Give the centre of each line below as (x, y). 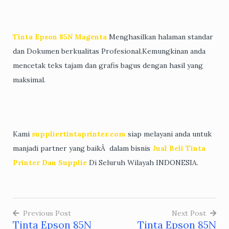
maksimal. (29, 79)
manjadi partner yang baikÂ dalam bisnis (83, 148)
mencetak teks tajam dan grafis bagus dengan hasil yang (108, 65)
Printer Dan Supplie (50, 162)
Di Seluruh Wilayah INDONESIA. (143, 162)
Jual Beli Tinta (179, 148)
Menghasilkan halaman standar (161, 37)
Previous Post (47, 213)
